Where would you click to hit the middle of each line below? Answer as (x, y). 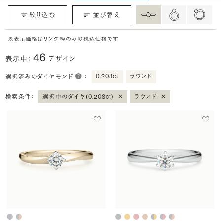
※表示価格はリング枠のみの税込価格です (63, 39)
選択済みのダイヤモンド (40, 76)
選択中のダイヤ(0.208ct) (78, 96)
